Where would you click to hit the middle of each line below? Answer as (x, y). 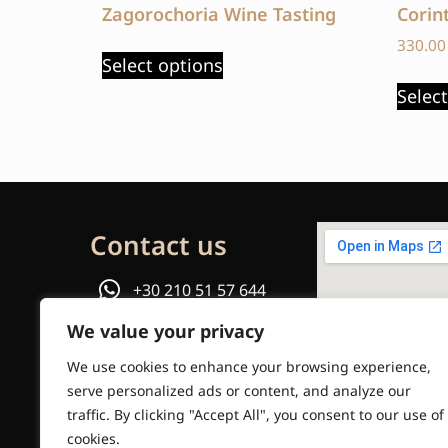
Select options (162, 65)
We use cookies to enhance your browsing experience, (249, 366)
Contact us (158, 244)
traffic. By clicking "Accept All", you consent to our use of (255, 414)
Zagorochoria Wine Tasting (219, 14)
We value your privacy (165, 331)
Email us (161, 386)
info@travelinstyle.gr (160, 424)
